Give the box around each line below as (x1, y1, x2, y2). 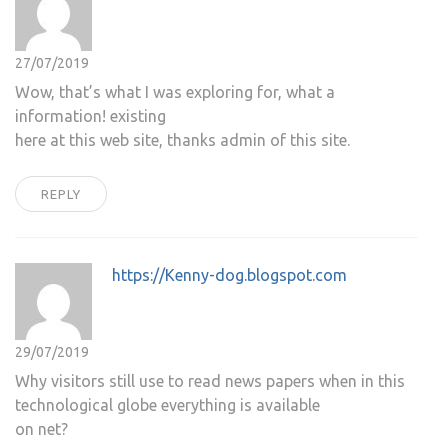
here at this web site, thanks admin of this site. (15, 131, 350, 150)
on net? (15, 420, 68, 439)
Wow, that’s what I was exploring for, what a (15, 83, 335, 102)
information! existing (15, 107, 166, 126)
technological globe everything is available (15, 396, 320, 415)
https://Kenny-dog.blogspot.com (112, 266, 347, 285)
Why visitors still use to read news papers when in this (15, 372, 405, 391)
